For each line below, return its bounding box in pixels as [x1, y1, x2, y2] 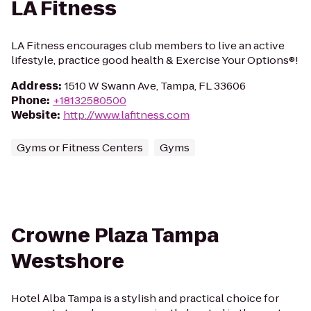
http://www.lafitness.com [63, 108, 190, 122]
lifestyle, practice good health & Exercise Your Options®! [11, 53, 299, 67]
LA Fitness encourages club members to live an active [11, 38, 285, 53]
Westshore [11, 248, 124, 275]
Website [11, 108, 57, 122]
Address [11, 78, 58, 93]
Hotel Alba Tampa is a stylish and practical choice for [11, 291, 279, 305]
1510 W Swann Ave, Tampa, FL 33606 [65, 78, 246, 93]
